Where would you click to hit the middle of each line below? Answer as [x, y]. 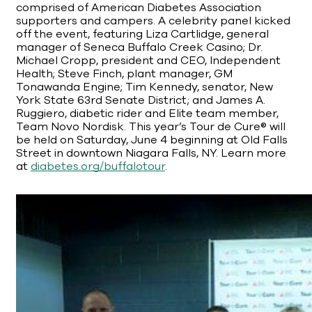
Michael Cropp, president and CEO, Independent [148, 61]
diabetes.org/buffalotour [98, 167]
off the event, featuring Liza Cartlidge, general [142, 34]
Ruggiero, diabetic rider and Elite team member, [147, 114]
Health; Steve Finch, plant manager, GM [124, 74]
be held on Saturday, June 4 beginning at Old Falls [152, 140]
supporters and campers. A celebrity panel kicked [153, 21]
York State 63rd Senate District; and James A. [141, 101]
